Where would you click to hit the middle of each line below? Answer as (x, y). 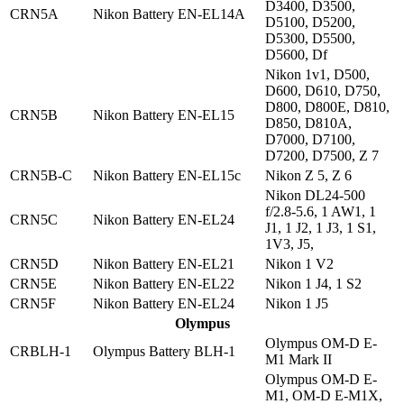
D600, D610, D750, (323, 91)
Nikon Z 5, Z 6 (308, 176)
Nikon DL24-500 (315, 196)
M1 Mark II (298, 360)
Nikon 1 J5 (297, 304)
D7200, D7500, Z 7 (322, 156)
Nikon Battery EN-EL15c (167, 176)
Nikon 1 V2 (299, 264)
